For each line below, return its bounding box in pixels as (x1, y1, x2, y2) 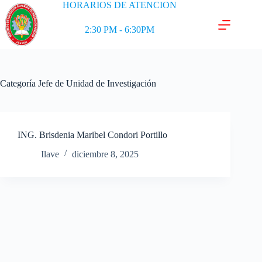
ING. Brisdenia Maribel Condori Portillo (18, 130, 167, 140)
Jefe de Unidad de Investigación (36, 78, 156, 88)
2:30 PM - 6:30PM (85, 25, 155, 35)
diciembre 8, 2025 (72, 149, 139, 159)
